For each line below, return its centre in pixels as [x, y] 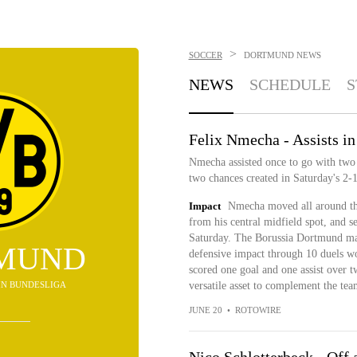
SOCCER [205, 55]
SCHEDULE [290, 84]
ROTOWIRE [258, 310]
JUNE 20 [205, 310]
